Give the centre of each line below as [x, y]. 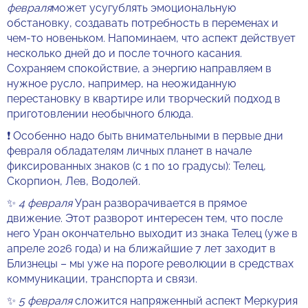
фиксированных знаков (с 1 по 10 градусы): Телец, [136, 166]
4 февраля [45, 203]
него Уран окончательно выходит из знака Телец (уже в [152, 233]
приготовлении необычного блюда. [100, 114]
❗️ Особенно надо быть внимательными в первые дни [145, 136]
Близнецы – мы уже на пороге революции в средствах [150, 264]
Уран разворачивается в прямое [159, 203]
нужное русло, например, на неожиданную [121, 84]
